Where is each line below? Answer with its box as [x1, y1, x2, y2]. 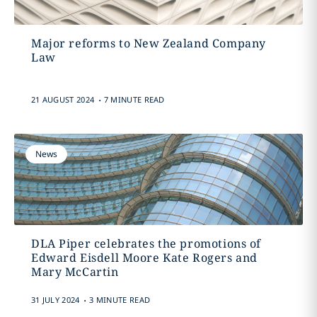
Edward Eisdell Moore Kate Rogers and [30, 250, 258, 265]
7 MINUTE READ [103, 94, 165, 105]
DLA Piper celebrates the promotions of [30, 236, 262, 251]
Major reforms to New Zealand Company [30, 35, 266, 51]
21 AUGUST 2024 [30, 94, 95, 105]
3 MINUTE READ [89, 294, 151, 305]
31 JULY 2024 [30, 294, 80, 305]
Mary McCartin [30, 264, 119, 279]
